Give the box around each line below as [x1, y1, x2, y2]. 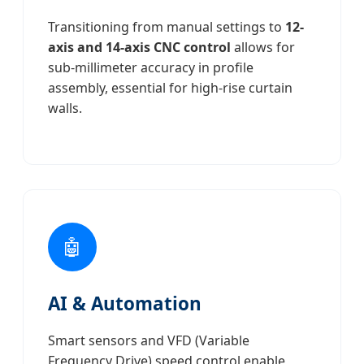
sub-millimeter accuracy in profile [48, 58, 253, 76]
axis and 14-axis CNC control [48, 37, 231, 56]
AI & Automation [48, 291, 201, 317]
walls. [48, 98, 82, 117]
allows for [231, 37, 295, 56]
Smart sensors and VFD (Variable [48, 331, 249, 350]
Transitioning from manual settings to [48, 17, 285, 36]
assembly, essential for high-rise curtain [48, 78, 292, 97]
